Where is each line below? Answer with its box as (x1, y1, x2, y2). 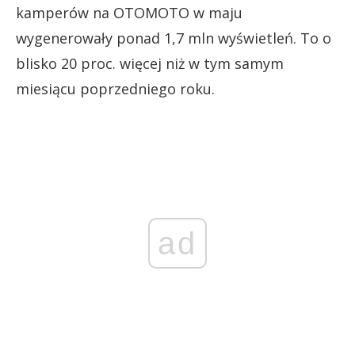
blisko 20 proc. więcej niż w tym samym (16, 53, 284, 73)
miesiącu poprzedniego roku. (16, 78, 215, 98)
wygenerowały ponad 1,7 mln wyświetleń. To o (16, 28, 331, 48)
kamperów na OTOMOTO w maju (16, 2, 242, 22)
